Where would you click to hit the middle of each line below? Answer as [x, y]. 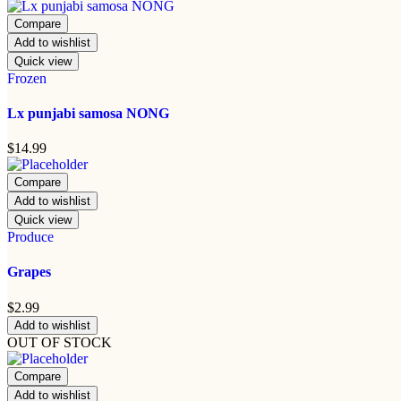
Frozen [27, 78]
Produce [30, 237]
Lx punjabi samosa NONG [88, 113]
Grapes [29, 272]
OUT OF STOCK [60, 342]
